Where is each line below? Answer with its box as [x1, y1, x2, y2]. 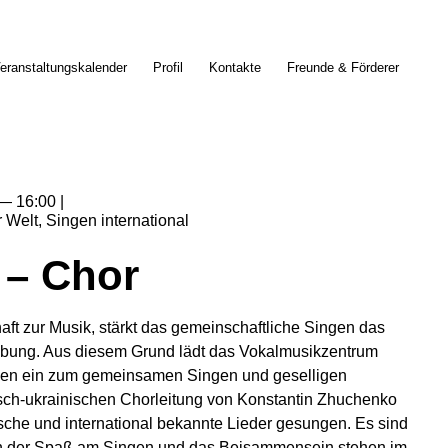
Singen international [46, 212, 189, 229]
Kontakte [208, 60, 261, 75]
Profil [152, 60, 183, 75]
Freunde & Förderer [286, 60, 399, 75]
